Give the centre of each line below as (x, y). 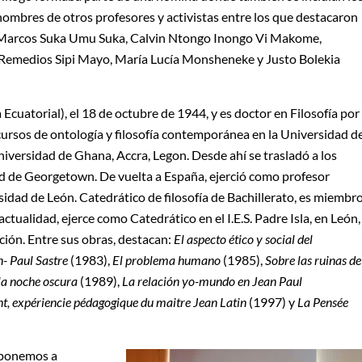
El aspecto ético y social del (243, 238)
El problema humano (166, 259)
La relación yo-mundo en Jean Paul (212, 280)
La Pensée (323, 301)
